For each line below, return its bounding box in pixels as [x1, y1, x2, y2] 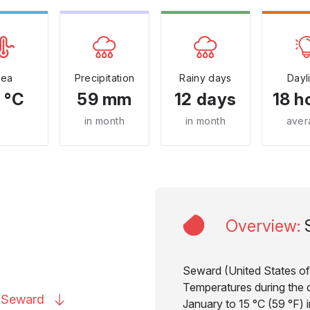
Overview [226, 216, 297, 236]
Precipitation [74, 72, 135, 84]
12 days [174, 89, 237, 109]
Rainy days [179, 72, 232, 84]
